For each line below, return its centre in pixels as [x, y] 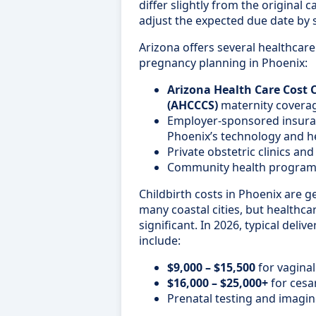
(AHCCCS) [193, 105]
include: [160, 241]
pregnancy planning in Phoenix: [223, 63]
